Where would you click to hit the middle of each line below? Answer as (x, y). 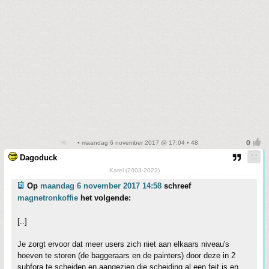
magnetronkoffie (48, 198)
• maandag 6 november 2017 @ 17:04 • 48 (137, 143)
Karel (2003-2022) (134, 170)
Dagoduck (38, 158)
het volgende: (104, 198)
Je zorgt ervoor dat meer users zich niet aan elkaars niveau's (123, 244)
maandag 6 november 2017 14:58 (101, 186)
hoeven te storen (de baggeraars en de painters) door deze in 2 (126, 255)
